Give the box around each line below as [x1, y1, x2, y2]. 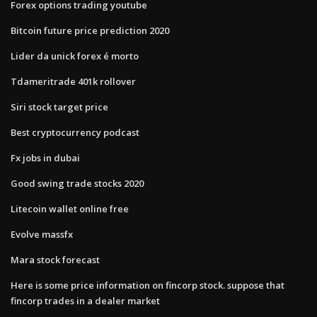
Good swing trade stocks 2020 [11, 176, 144, 190]
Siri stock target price [11, 100, 108, 113]
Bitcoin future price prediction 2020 [11, 23, 169, 37]
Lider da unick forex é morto [11, 49, 139, 62]
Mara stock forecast [11, 253, 100, 266]
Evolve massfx [11, 227, 73, 241]
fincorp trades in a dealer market [11, 294, 160, 307]
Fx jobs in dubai [11, 151, 80, 164]
